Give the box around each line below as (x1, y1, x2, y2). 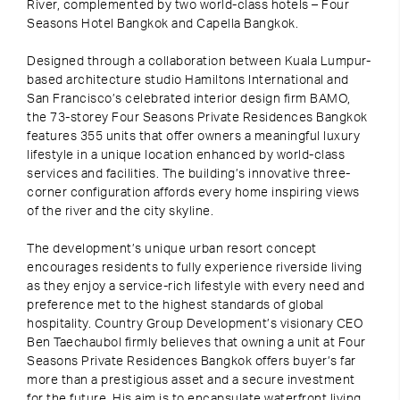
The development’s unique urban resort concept (27, 243, 317, 255)
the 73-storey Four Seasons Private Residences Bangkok (27, 112, 368, 124)
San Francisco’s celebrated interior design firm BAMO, (27, 93, 351, 105)
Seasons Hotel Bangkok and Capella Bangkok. (27, 18, 298, 30)
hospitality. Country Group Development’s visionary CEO (27, 318, 363, 330)
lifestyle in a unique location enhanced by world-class (27, 149, 345, 162)
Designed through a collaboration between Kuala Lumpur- (27, 55, 371, 68)
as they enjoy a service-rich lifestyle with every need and (27, 280, 364, 293)
